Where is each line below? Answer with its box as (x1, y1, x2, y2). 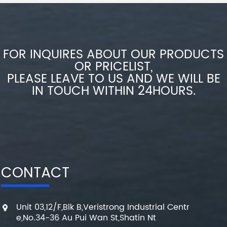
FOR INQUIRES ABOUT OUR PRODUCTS (3, 45, 224, 65)
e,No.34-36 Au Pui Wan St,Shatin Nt (16, 211, 157, 225)
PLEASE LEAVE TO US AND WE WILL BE (7, 69, 220, 90)
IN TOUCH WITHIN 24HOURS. (31, 81, 196, 102)
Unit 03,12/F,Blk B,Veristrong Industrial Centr (16, 201, 190, 214)
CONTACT (1, 162, 70, 185)
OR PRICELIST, (74, 57, 153, 78)
